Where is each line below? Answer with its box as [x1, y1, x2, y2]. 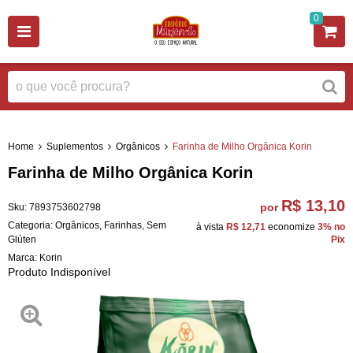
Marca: [8, 251, 39, 263]
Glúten [8, 233, 36, 245]
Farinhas [104, 219, 142, 231]
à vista [196, 221, 226, 232]
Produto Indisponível [8, 265, 110, 278]
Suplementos [46, 140, 103, 152]
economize [266, 221, 318, 232]
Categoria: [8, 219, 53, 231]
